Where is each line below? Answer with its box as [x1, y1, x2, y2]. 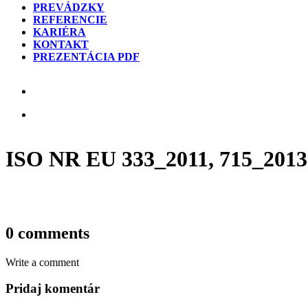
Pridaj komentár [5, 281, 100, 296]
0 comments [5, 223, 89, 242]
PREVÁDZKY [33, 1, 104, 13]
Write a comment [5, 256, 79, 268]
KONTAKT [33, 38, 89, 50]
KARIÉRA [33, 26, 86, 38]
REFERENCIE [33, 14, 107, 25]
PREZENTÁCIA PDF [33, 51, 140, 63]
